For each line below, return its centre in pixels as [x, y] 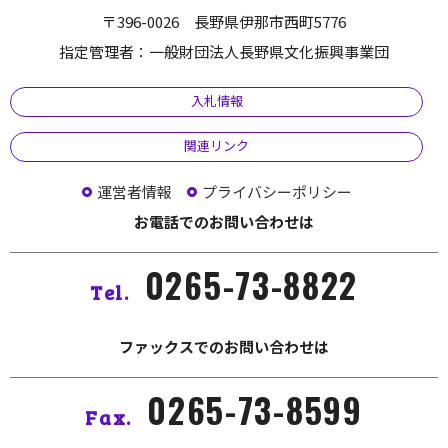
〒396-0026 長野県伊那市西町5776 [224, 21]
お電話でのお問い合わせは [224, 221]
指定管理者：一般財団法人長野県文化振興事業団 [224, 51]
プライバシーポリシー [276, 191]
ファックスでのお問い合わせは [224, 346]
